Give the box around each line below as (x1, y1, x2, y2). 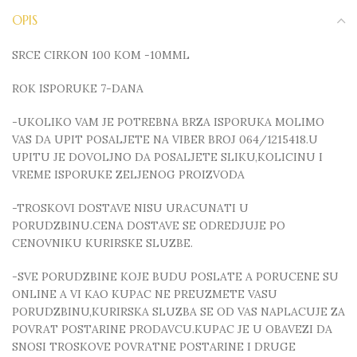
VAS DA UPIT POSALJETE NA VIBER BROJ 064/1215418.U (12, 132, 318, 147)
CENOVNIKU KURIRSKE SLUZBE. (12, 236, 193, 250)
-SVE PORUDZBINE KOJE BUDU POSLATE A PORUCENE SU (12, 269, 339, 284)
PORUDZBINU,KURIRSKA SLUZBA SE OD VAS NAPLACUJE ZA (12, 304, 345, 319)
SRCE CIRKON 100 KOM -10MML (12, 48, 190, 62)
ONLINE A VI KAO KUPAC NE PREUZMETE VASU (12, 287, 277, 301)
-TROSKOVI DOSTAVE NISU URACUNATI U (12, 201, 249, 215)
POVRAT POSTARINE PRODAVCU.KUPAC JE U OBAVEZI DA (12, 322, 332, 336)
